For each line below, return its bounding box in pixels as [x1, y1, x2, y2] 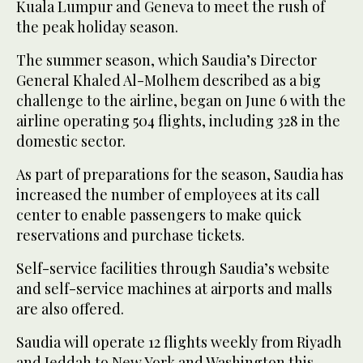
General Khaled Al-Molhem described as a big [16, 70, 321, 90]
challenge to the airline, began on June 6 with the [16, 90, 346, 110]
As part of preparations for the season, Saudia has [16, 164, 344, 184]
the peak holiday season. [16, 16, 178, 36]
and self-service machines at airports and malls [16, 278, 332, 298]
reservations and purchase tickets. [16, 224, 245, 245]
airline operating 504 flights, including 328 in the [16, 110, 340, 130]
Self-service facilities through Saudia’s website [16, 258, 330, 278]
